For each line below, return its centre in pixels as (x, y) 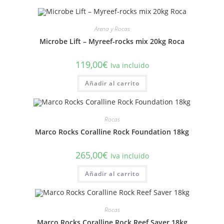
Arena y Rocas (112, 29)
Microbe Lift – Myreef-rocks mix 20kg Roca (112, 41)
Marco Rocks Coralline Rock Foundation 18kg (112, 131)
